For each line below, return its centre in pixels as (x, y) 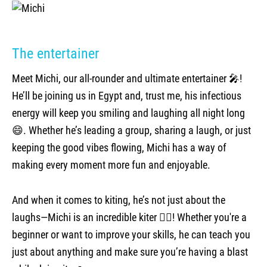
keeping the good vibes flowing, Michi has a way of (119, 148)
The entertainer (55, 53)
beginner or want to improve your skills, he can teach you (131, 235)
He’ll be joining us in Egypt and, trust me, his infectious (127, 96)
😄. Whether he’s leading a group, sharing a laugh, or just (131, 130)
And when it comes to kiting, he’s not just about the (119, 200)
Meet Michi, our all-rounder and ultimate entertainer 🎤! (127, 78)
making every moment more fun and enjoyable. (111, 165)
